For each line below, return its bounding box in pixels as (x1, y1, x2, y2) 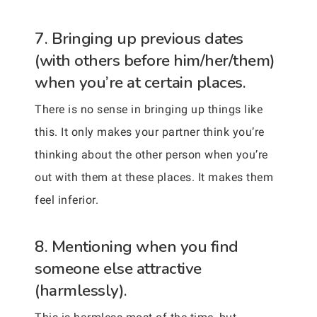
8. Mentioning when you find (35, 235, 238, 258)
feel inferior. (35, 192, 98, 207)
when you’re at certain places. (35, 71, 246, 93)
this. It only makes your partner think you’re (35, 125, 265, 139)
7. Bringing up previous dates (35, 27, 243, 50)
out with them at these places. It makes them (35, 170, 273, 184)
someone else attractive (35, 257, 202, 279)
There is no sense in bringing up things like (35, 102, 263, 116)
